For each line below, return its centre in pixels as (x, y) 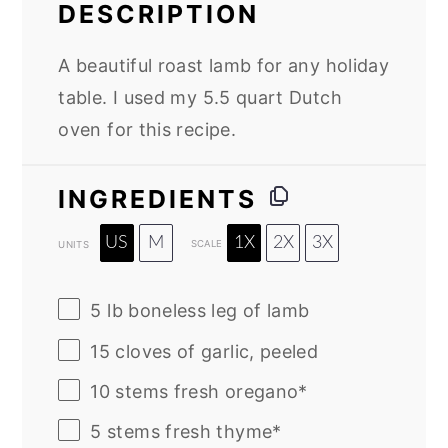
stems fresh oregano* (209, 392)
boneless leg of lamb (219, 311)
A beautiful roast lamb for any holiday (224, 66)
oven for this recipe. (147, 130)
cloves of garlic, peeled (214, 352)
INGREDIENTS (158, 199)
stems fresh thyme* (191, 432)
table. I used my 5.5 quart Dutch (200, 98)
